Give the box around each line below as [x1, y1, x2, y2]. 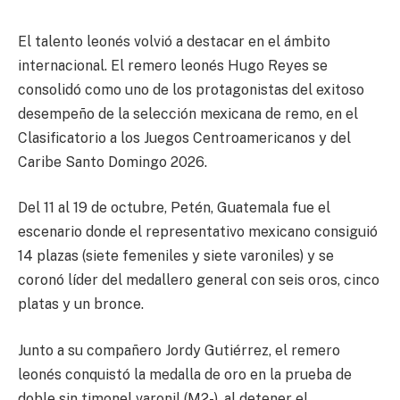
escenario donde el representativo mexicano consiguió [18, 223, 378, 241]
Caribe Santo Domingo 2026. [18, 153, 207, 171]
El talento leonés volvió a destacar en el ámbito [18, 32, 330, 50]
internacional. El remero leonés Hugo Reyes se [18, 56, 328, 74]
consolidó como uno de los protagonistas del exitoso [18, 80, 364, 98]
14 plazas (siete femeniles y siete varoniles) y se [18, 247, 334, 265]
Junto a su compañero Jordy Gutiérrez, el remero [18, 341, 340, 359]
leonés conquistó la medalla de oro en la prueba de [18, 365, 352, 383]
